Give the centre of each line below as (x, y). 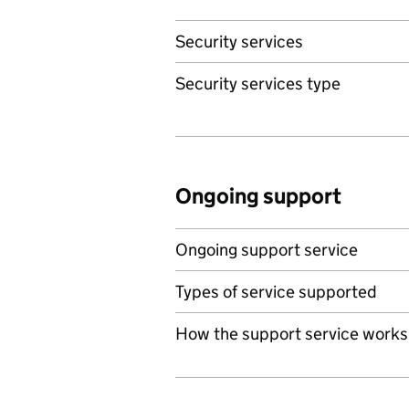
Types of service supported (276, 292)
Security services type (258, 84)
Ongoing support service (267, 250)
